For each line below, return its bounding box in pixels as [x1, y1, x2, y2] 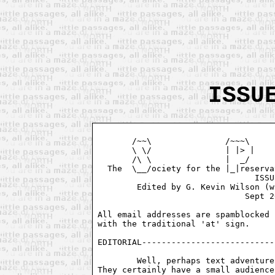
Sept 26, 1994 [98, 191, 216, 201]
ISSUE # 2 [98, 172, 255, 182]
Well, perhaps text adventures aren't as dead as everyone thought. [98, 255, 137, 265]
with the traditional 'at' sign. [98, 219, 255, 228]
